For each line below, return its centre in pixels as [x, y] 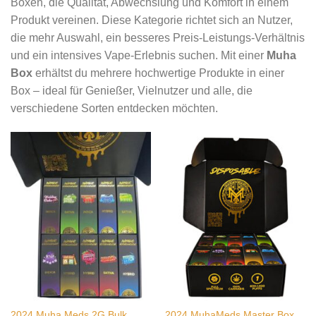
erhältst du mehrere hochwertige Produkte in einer [158, 73]
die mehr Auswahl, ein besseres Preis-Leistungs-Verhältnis [158, 38]
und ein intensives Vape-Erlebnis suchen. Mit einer [139, 56]
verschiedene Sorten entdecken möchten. [114, 109]
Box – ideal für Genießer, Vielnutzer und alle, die [132, 91]
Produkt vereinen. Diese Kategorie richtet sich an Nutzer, [152, 20]
